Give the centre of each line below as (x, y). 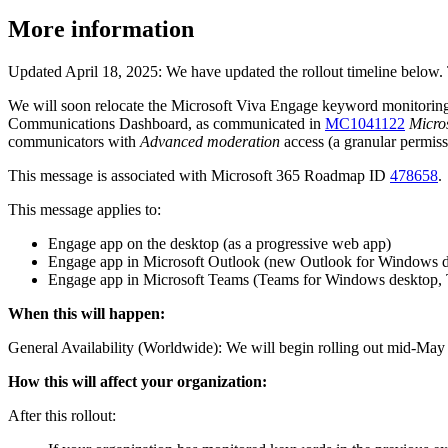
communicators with (74, 141)
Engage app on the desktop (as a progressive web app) (219, 243)
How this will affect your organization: (137, 381)
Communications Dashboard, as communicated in (166, 123)
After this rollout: (62, 415)
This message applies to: (84, 209)
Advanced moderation (210, 141)
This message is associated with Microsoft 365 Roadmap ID (199, 175)
